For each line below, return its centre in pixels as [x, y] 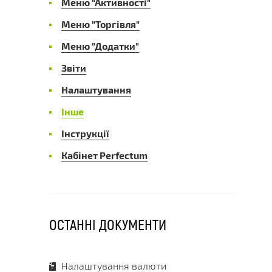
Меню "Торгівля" [100, 24]
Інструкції [85, 133]
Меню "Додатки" [100, 46]
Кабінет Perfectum [104, 155]
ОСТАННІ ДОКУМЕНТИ [108, 224]
